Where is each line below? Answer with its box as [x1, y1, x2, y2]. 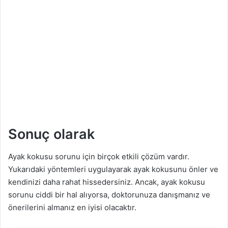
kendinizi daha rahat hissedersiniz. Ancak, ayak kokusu [8, 177, 205, 187]
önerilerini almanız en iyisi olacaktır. [8, 203, 136, 213]
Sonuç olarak [8, 125, 95, 142]
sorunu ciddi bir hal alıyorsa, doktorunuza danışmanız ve [8, 190, 210, 200]
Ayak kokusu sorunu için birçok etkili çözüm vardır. [8, 152, 189, 162]
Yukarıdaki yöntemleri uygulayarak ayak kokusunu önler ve [8, 164, 218, 175]
